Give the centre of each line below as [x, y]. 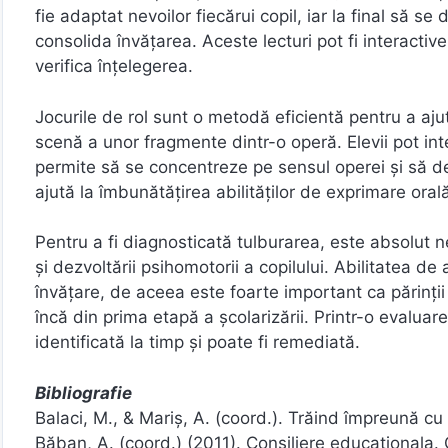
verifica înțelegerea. [114, 66]
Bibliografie [83, 392]
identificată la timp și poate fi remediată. [197, 342]
